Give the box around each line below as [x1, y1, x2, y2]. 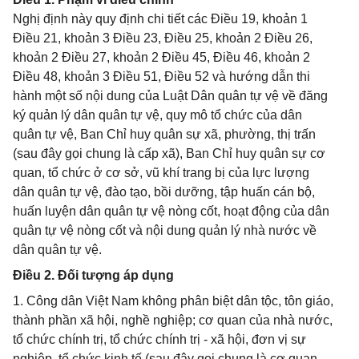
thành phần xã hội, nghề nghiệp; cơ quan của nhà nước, [13, 313, 333, 327]
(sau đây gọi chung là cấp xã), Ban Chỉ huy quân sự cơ [13, 147, 325, 160]
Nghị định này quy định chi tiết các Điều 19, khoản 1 [13, 12, 308, 26]
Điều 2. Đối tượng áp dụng [13, 268, 174, 282]
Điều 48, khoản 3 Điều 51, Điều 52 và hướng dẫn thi [13, 70, 310, 83]
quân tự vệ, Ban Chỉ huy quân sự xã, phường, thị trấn [13, 127, 316, 141]
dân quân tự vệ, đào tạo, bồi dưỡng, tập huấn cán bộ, [13, 185, 315, 199]
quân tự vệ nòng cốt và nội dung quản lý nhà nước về [13, 224, 317, 237]
